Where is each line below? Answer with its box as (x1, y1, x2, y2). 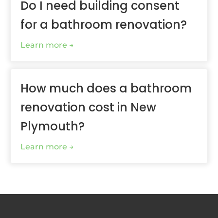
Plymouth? (20, 118, 85, 134)
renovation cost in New (20, 99, 157, 115)
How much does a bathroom (20, 80, 192, 96)
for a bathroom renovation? (20, 17, 187, 33)
